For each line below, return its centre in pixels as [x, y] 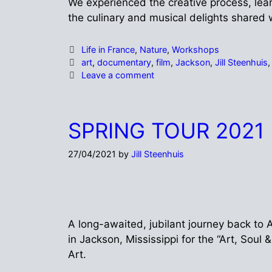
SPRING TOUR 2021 [166, 130]
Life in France [108, 49]
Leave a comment [117, 75]
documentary [124, 62]
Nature [153, 49]
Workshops [195, 49]
